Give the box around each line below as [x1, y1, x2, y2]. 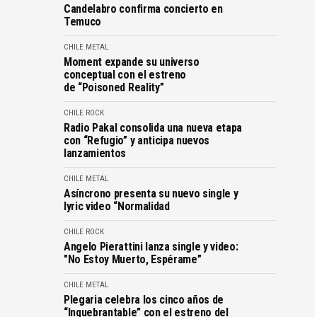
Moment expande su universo [64, 54, 200, 69]
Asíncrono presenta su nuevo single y [64, 186, 238, 200]
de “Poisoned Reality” [64, 80, 164, 94]
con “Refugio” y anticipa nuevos [64, 133, 210, 147]
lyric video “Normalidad [64, 199, 170, 213]
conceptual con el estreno [64, 67, 186, 81]
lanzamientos [64, 146, 127, 160]
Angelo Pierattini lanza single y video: [64, 239, 238, 253]
